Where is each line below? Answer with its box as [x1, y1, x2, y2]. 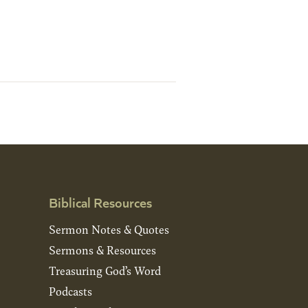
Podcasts [48, 283, 92, 299]
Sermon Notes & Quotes [48, 221, 169, 237]
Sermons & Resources [48, 242, 156, 258]
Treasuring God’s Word [48, 263, 161, 278]
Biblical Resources [48, 192, 152, 211]
